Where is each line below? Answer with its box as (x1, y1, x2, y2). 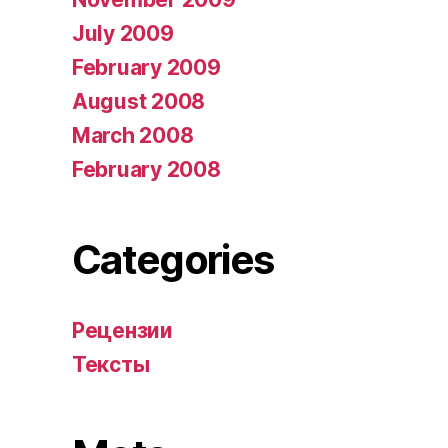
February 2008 (72, 156, 221, 182)
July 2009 (72, 20, 174, 46)
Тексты (72, 351, 150, 377)
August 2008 (72, 88, 206, 114)
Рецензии (72, 317, 173, 343)
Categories (72, 234, 274, 284)
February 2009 (72, 54, 221, 80)
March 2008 (72, 122, 194, 148)
